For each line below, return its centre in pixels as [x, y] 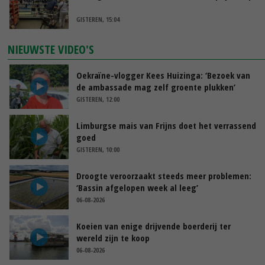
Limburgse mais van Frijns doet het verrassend [166, 125]
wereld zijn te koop [113, 237]
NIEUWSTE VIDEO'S [51, 49]
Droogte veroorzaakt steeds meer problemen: [164, 175]
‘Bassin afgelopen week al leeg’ [137, 187]
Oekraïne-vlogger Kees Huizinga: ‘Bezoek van [163, 75]
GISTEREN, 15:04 [98, 19]
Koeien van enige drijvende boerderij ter [153, 226]
